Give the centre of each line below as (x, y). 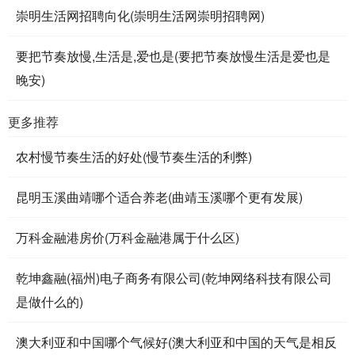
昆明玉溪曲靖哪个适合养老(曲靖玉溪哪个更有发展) (159, 197)
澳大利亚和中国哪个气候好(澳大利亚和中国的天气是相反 (176, 342)
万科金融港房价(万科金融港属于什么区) (128, 237)
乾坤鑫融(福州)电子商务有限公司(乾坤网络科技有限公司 (174, 277)
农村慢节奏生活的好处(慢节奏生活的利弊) (134, 156)
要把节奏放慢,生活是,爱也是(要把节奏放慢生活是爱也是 (173, 55)
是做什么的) (50, 301)
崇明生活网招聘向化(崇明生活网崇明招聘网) (140, 15)
